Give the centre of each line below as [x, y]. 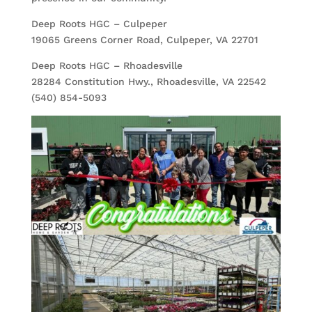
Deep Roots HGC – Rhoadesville [107, 66]
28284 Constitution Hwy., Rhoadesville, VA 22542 [148, 82]
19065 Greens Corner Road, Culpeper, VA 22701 [145, 40]
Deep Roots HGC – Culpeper [99, 24]
